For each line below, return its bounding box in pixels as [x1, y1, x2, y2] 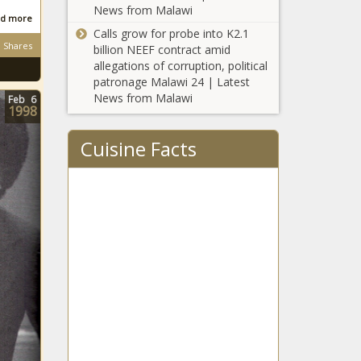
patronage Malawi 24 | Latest [93, 73, 250, 89]
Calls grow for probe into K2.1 [93, 25, 249, 41]
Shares [3, 39, 32, 52]
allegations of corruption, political [93, 57, 268, 73]
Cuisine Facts [80, 135, 197, 162]
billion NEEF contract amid [93, 41, 230, 57]
